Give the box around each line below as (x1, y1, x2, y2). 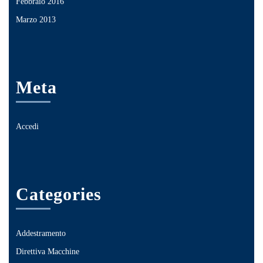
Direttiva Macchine (16, 247, 79, 256)
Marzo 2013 (16, 15, 56, 24)
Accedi (16, 122, 39, 131)
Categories (16, 184, 102, 204)
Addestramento (16, 228, 66, 238)
